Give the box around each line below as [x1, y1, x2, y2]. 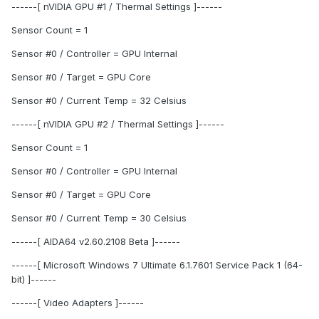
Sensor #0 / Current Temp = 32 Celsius [11, 95, 187, 107]
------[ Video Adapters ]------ [11, 297, 144, 309]
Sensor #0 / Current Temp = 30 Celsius [11, 212, 187, 224]
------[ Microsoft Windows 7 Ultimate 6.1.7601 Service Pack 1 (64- [11, 259, 303, 271]
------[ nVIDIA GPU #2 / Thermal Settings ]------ [11, 118, 224, 130]
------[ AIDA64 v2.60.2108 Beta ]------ [11, 236, 180, 248]
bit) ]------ [11, 273, 56, 286]
